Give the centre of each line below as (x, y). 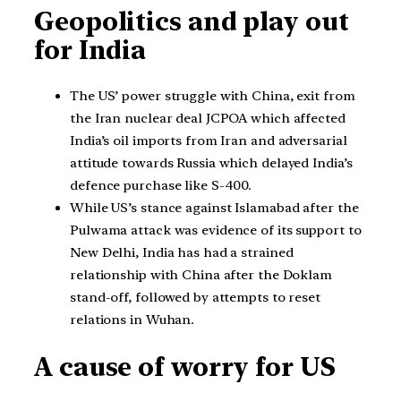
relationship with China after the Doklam (201, 275)
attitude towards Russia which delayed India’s (211, 163)
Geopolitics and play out (192, 21)
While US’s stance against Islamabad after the (214, 208)
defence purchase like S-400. (161, 186)
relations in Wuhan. (132, 320)
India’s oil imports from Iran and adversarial (209, 141)
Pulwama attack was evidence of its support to (216, 230)
